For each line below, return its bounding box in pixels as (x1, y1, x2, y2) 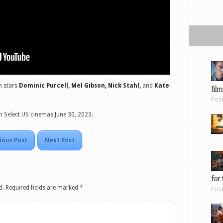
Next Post (44, 136, 75, 144)
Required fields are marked (5, 184, 80, 191)
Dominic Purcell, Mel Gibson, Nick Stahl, (17, 82, 141, 89)
